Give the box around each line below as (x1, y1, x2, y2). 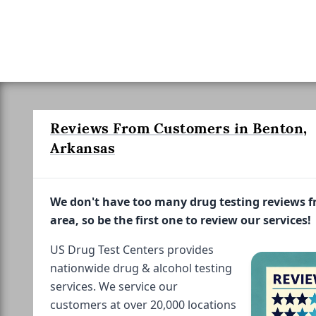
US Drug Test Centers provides (50, 241, 214, 257)
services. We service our (50, 278, 178, 294)
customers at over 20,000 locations (50, 296, 236, 312)
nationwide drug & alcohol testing (50, 260, 232, 276)
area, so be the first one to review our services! (50, 212, 311, 228)
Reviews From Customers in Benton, (50, 119, 308, 138)
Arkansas (50, 138, 115, 157)
